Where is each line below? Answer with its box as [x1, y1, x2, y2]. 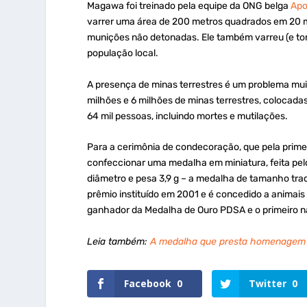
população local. [87, 47, 161, 60]
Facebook [124, 276, 172, 290]
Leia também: [87, 235, 151, 247]
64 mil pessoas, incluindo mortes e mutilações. [87, 110, 288, 122]
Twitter [249, 276, 287, 290]
